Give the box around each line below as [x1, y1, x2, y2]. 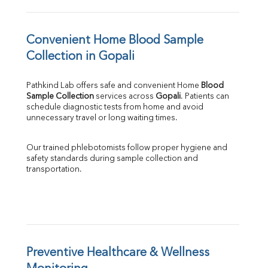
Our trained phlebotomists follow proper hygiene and [26, 144, 227, 153]
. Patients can [181, 93, 229, 101]
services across [94, 93, 156, 101]
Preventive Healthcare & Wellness [26, 247, 209, 260]
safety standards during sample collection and [26, 155, 198, 163]
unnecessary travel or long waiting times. [26, 114, 178, 123]
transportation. [26, 166, 82, 174]
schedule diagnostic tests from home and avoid [26, 103, 203, 112]
